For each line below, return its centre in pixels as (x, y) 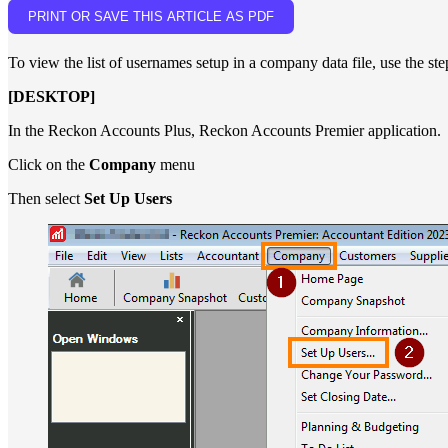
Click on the (48, 164)
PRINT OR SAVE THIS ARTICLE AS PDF (151, 16)
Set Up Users (128, 198)
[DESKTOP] (51, 96)
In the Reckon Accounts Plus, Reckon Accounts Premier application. (224, 130)
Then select (46, 198)
